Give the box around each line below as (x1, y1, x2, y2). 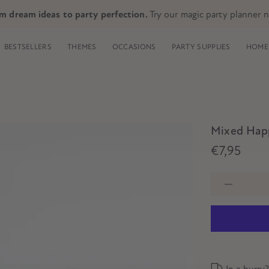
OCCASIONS (112, 42, 156, 51)
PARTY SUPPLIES (171, 42, 231, 51)
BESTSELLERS (4, 42, 52, 51)
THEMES (67, 42, 97, 51)
